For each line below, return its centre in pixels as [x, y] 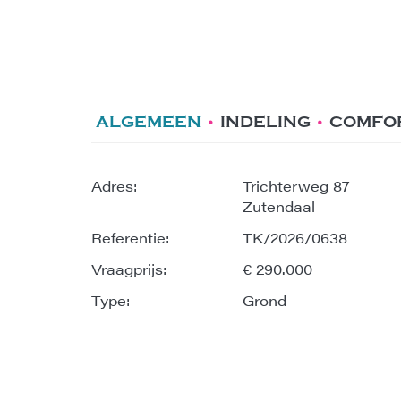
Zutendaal [279, 206]
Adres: [114, 186]
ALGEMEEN [149, 122]
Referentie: [130, 238]
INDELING [265, 122]
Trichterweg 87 [296, 186]
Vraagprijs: [129, 269]
